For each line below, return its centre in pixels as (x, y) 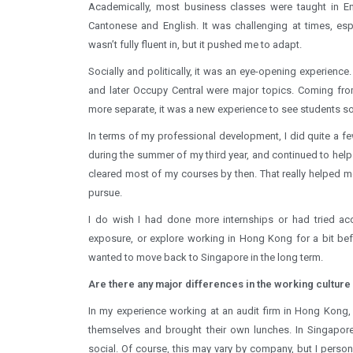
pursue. (105, 192)
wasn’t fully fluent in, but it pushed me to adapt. (195, 44)
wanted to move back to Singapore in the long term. (206, 257)
